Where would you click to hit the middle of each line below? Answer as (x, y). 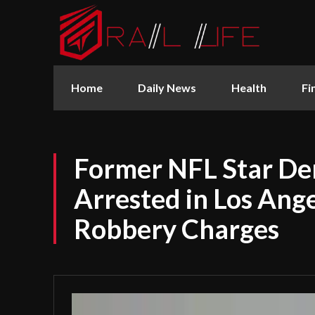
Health (249, 87)
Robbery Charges (176, 228)
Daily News (167, 87)
